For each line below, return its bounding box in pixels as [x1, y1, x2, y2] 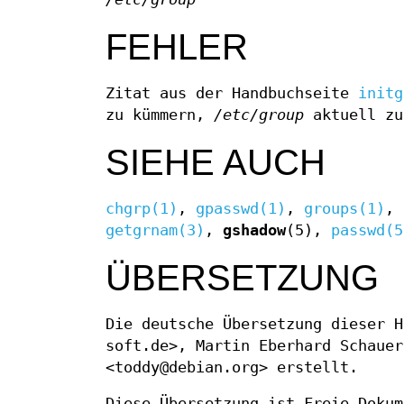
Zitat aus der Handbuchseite [106, 85, 358, 103]
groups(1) [304, 200, 385, 218]
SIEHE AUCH [106, 142, 326, 183]
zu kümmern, [106, 106, 214, 124]
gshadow [223, 222, 286, 240]
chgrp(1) [106, 200, 178, 218]
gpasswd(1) [196, 200, 286, 218]
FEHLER [106, 27, 248, 68]
